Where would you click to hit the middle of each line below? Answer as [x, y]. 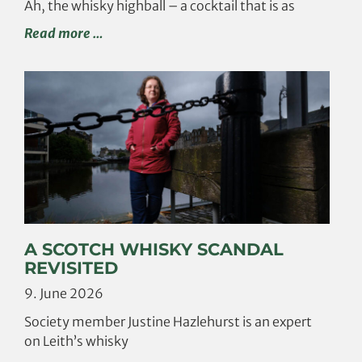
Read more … [63, 33]
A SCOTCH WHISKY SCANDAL [154, 249]
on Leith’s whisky [76, 341]
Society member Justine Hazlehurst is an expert [168, 321]
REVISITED [71, 267]
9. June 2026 [64, 293]
